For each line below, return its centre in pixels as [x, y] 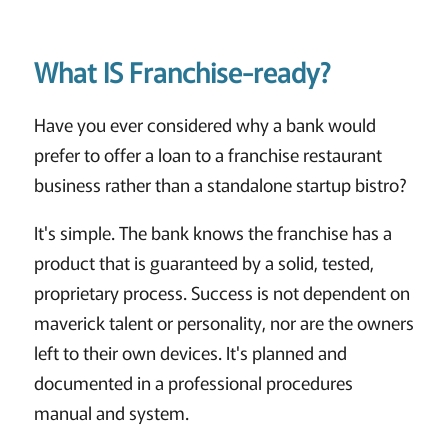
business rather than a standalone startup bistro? [220, 184]
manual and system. [111, 412]
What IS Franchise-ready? [181, 71]
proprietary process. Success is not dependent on [221, 292]
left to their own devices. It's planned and [190, 352]
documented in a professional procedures [193, 382]
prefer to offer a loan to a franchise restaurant [207, 154]
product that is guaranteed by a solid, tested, [203, 262]
